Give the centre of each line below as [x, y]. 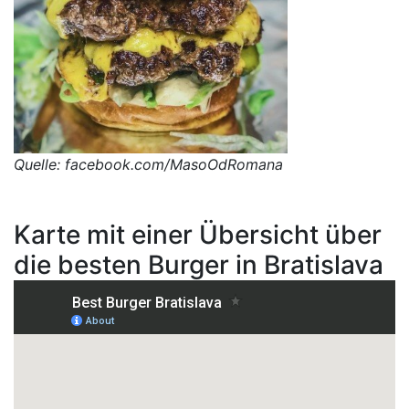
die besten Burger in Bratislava [199, 265]
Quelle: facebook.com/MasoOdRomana [148, 165]
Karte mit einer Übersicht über [198, 235]
